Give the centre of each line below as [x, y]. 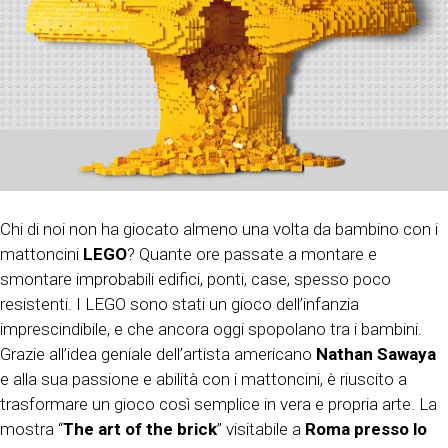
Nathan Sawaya [376, 353]
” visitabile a [261, 428]
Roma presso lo [366, 428]
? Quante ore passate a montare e [252, 253]
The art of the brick [140, 428]
